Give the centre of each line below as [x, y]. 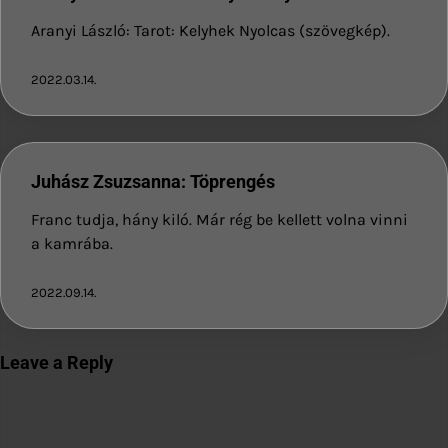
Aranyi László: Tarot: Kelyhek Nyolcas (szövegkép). [210, 30]
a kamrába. [72, 243]
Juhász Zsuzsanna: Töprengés [153, 181]
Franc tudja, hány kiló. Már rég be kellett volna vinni [219, 219]
